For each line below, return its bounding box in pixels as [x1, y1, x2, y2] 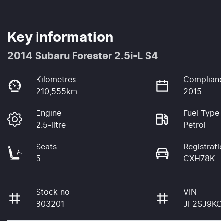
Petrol [184, 121, 206, 129]
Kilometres [36, 75, 76, 84]
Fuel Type [184, 109, 220, 117]
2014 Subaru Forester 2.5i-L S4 [7, 51, 158, 61]
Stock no [36, 188, 70, 196]
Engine [36, 109, 62, 117]
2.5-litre [36, 121, 66, 129]
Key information [7, 31, 113, 45]
